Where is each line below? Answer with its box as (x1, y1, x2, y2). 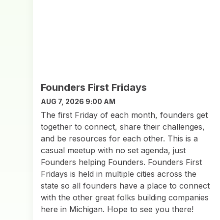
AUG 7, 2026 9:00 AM (41, 97, 116, 106)
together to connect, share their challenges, (41, 121, 205, 132)
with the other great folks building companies (41, 192, 209, 202)
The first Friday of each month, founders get (41, 110, 208, 120)
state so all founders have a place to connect (41, 180, 210, 191)
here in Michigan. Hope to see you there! (41, 204, 194, 214)
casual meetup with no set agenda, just (41, 145, 186, 155)
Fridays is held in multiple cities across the (41, 168, 197, 179)
